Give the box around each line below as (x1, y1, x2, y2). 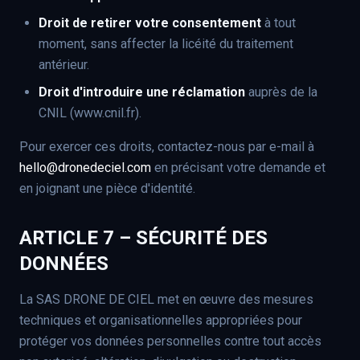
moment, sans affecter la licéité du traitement (39, 36, 293, 51)
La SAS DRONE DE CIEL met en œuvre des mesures (19, 292, 313, 307)
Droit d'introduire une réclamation (39, 84, 245, 100)
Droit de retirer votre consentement (39, 15, 261, 31)
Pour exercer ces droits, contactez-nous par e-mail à (19, 139, 314, 154)
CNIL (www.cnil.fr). (39, 105, 141, 121)
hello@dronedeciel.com (19, 160, 151, 175)
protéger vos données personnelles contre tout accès (19, 333, 321, 349)
